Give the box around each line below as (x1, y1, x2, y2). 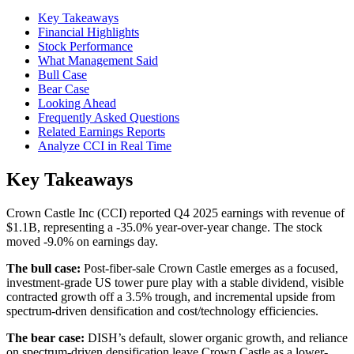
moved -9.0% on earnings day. (6, 235, 158, 249)
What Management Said (38, 54, 158, 68)
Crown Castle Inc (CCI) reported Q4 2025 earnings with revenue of (6, 206, 345, 220)
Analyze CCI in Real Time (38, 139, 171, 153)
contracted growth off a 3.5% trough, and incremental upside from (6, 290, 335, 304)
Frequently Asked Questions (38, 111, 179, 125)
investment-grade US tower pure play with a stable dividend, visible (6, 276, 344, 290)
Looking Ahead (38, 96, 116, 111)
